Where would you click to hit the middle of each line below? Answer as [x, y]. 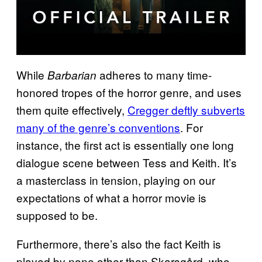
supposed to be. [57, 215]
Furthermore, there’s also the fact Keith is [119, 243]
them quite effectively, [72, 109]
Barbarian [72, 75]
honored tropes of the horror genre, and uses [129, 92]
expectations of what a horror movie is [111, 197]
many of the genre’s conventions [98, 127]
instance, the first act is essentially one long [125, 144]
